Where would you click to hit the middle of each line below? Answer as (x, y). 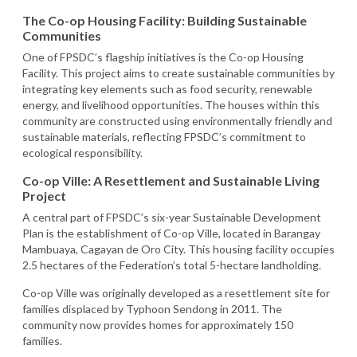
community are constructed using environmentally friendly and (177, 120)
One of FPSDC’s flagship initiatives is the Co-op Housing (163, 57)
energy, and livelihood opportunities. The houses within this (171, 104)
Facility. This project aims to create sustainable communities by (178, 73)
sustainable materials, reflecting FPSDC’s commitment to (164, 136)
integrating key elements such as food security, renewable (167, 88)
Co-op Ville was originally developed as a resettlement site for (176, 292)
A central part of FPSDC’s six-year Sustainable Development (172, 217)
